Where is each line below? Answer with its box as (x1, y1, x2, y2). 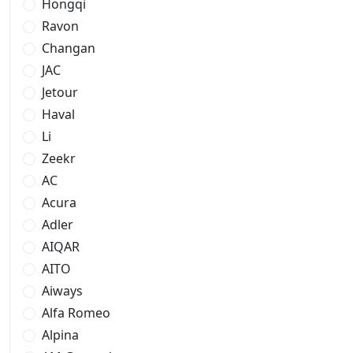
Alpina (42, 326, 79, 344)
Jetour (42, 84, 78, 101)
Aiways (42, 282, 83, 299)
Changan (42, 39, 95, 57)
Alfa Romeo (42, 304, 110, 321)
